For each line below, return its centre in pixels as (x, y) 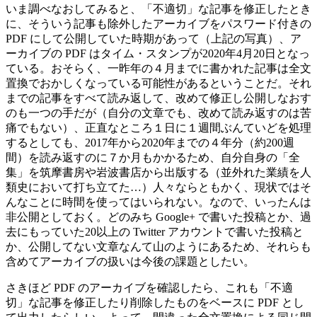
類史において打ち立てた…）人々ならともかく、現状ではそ (158, 187)
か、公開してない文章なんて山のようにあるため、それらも (158, 246)
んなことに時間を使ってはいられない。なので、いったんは (158, 202)
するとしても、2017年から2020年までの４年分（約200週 (150, 142)
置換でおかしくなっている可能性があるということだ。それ (158, 83)
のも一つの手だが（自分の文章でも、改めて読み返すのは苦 (158, 113)
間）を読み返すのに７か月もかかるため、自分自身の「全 (153, 157)
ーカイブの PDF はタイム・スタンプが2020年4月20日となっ (158, 53)
